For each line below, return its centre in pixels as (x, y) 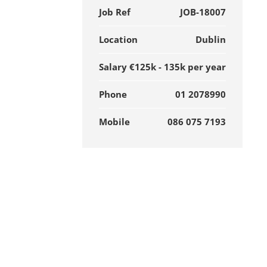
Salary (113, 67)
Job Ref (115, 12)
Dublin (210, 39)
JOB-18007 (203, 12)
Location (119, 39)
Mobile (115, 122)
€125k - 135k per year (177, 67)
